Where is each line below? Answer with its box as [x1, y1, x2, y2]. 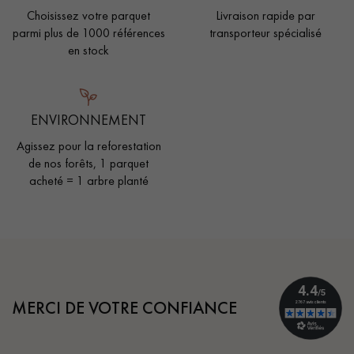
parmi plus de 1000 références [12, 24, 165, 42]
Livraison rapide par [216, 7, 315, 24]
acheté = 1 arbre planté [28, 171, 149, 189]
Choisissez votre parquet [27, 7, 150, 24]
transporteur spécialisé [209, 24, 322, 42]
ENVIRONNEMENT [31, 110, 146, 129]
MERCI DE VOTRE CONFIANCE [12, 296, 237, 319]
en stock [68, 42, 109, 59]
